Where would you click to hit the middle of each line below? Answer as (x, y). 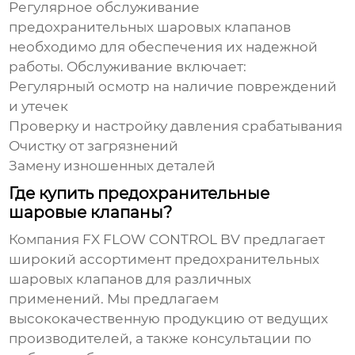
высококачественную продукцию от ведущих (169, 319)
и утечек (39, 107)
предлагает (283, 240)
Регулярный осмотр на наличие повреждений (173, 87)
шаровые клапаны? (91, 213)
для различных (197, 279)
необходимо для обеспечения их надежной (164, 47)
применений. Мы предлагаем (114, 299)
